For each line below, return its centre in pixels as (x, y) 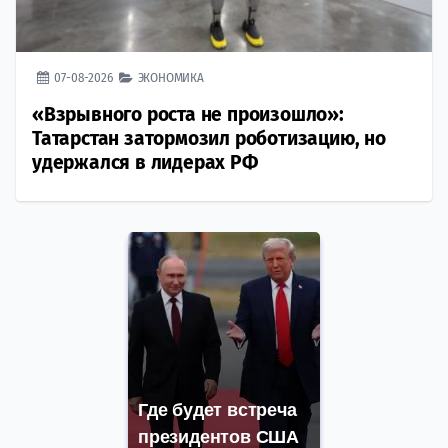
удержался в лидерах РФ (145, 163)
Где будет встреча (217, 410)
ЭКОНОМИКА (170, 78)
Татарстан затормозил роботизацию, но (209, 139)
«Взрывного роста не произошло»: (188, 115)
